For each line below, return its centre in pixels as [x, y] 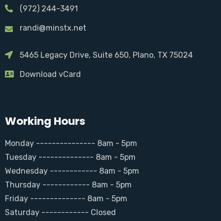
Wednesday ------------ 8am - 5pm [72, 171]
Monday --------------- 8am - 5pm [71, 143]
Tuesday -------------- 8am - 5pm [70, 157]
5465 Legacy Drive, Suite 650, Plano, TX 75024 [106, 55]
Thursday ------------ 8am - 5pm [68, 184]
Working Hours [45, 121]
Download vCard [50, 74]
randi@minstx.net [53, 28]
